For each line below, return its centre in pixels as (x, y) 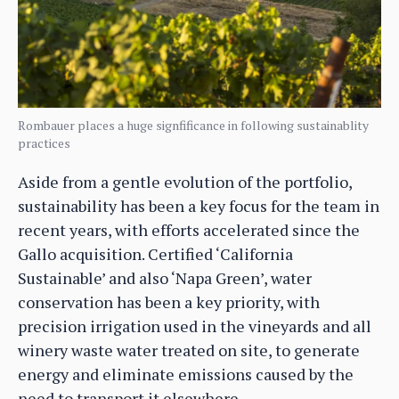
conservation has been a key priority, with (169, 302)
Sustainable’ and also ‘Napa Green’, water (165, 278)
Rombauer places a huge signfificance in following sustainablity (193, 126)
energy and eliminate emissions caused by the (186, 375)
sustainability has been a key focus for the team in (199, 206)
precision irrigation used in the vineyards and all (195, 326)
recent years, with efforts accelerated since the (189, 230)
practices (44, 143)
